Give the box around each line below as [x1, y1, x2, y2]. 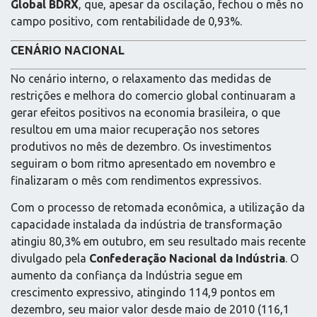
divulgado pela [11, 252, 89, 265]
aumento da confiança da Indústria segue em [11, 269, 243, 282]
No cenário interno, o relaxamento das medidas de [11, 71, 271, 85]
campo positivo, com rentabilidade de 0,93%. [11, 15, 242, 28]
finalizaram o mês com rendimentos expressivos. [11, 173, 261, 187]
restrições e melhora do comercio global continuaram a [11, 88, 296, 102]
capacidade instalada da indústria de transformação [11, 218, 282, 231]
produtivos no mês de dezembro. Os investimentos [11, 139, 272, 153]
